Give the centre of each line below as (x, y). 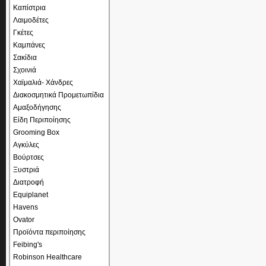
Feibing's (28, 245)
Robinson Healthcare (47, 257)
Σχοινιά (25, 70)
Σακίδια (25, 58)
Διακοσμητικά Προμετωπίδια (58, 95)
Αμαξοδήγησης (37, 107)
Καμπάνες (29, 45)
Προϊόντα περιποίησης (49, 232)
